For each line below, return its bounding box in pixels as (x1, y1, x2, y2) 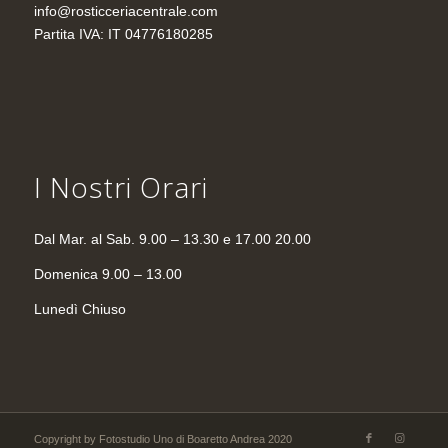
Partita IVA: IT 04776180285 (33, 25, 213, 42)
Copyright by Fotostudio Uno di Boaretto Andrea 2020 (33, 432, 292, 445)
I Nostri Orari (33, 168, 208, 207)
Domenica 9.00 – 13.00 (33, 266, 182, 283)
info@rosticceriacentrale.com (33, 2, 218, 19)
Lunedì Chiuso (33, 301, 126, 318)
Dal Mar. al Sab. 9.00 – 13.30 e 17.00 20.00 (33, 231, 311, 248)
